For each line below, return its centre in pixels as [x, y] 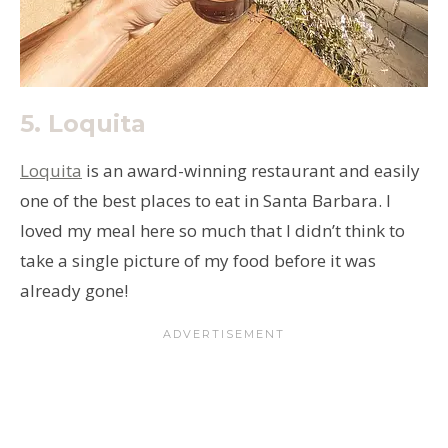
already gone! [76, 290]
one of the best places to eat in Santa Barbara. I [205, 200]
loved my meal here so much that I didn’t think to [212, 230]
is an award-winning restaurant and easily [251, 170]
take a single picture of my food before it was [198, 260]
